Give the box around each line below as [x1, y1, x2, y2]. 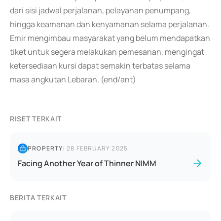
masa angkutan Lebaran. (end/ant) [10, 74, 136, 85]
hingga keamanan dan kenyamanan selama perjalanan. [10, 19, 209, 30]
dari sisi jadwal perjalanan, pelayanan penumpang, [10, 5, 191, 16]
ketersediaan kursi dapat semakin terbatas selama [10, 60, 190, 71]
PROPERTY [28, 144, 63, 152]
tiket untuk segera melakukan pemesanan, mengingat [10, 46, 204, 57]
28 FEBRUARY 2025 [67, 144, 128, 152]
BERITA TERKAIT [10, 193, 67, 202]
